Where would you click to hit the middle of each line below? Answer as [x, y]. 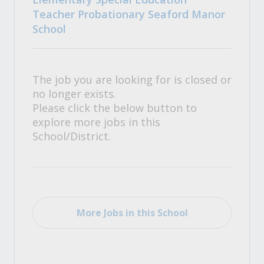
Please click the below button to [115, 108]
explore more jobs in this [96, 122]
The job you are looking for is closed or [132, 80]
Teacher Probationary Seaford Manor [129, 14]
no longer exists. [74, 94]
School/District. [72, 136]
